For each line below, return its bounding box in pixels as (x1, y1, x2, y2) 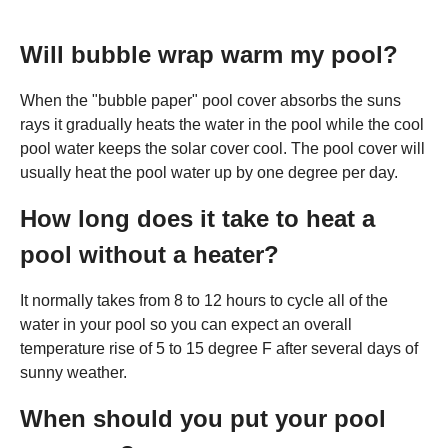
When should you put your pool (20, 404, 386, 432)
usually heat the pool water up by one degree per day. (20, 163, 398, 181)
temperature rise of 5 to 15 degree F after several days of (20, 339, 418, 357)
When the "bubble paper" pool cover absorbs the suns (20, 91, 401, 109)
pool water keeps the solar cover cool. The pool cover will (20, 139, 425, 157)
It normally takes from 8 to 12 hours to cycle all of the (20, 291, 388, 309)
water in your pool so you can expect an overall (20, 315, 352, 333)
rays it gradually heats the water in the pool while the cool (20, 115, 424, 133)
